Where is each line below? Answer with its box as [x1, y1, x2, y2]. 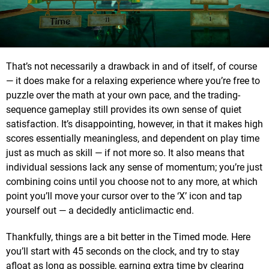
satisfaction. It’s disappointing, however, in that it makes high [6, 118, 263, 130]
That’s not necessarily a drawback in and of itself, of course [6, 61, 257, 73]
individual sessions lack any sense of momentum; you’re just [6, 162, 262, 174]
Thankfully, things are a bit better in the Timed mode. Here [6, 231, 250, 243]
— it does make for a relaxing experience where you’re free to [6, 75, 260, 87]
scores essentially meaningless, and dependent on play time [6, 133, 259, 145]
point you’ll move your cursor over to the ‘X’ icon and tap [6, 190, 242, 202]
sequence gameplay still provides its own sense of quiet [6, 104, 241, 116]
